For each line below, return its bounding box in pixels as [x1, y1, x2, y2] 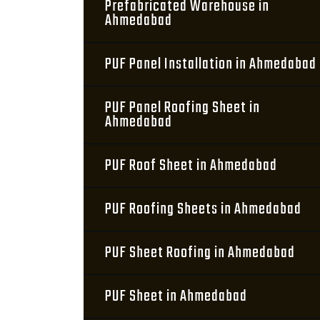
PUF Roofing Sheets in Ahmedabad [105, 197, 301, 221]
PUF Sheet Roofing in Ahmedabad [105, 241, 295, 265]
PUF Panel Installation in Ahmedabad [105, 52, 316, 76]
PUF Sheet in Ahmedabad [105, 284, 247, 309]
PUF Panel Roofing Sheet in [105, 96, 260, 120]
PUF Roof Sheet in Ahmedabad [105, 154, 277, 178]
